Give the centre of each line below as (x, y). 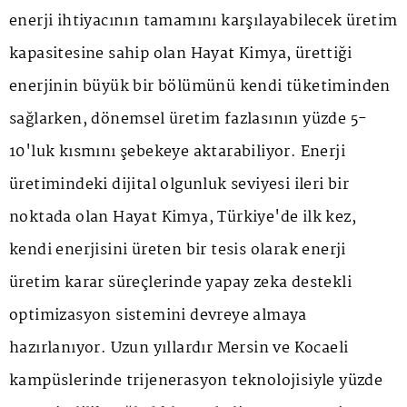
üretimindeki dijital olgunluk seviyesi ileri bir (179, 184)
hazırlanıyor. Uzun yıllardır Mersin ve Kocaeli (179, 348)
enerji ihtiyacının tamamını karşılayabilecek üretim (203, 21)
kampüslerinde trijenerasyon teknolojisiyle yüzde (196, 381)
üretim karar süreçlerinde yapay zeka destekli (180, 283)
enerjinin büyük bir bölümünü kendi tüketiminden (200, 86)
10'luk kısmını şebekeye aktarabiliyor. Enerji (177, 152)
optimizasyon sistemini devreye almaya (158, 315)
